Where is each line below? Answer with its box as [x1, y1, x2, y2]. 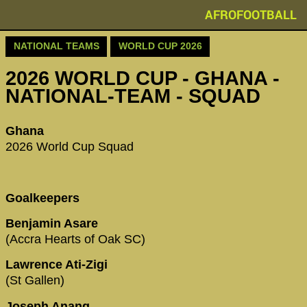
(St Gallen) [5, 273, 64, 288]
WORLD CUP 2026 [118, 40, 202, 52]
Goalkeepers [5, 191, 79, 205]
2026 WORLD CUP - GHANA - [5, 67, 280, 90]
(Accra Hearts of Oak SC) [5, 232, 145, 246]
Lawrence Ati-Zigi [5, 258, 111, 272]
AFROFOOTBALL [205, 6, 297, 23]
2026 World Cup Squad [5, 139, 134, 153]
